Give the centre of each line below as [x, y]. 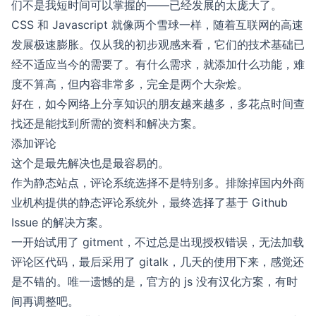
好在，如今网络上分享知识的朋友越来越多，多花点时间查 [158, 104]
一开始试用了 [47, 242]
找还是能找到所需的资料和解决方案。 [107, 123]
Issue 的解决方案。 [60, 222]
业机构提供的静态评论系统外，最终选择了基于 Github [150, 202]
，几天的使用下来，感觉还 [236, 262]
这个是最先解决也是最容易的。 [90, 163]
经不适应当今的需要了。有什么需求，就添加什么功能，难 [158, 64]
